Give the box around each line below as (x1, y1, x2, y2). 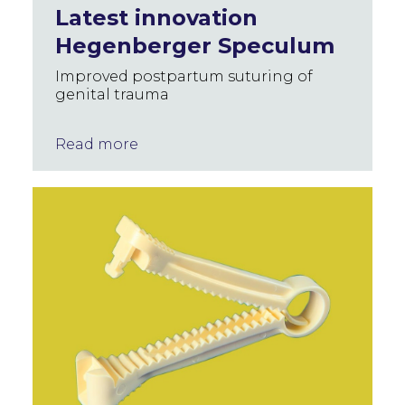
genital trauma (55, 86, 169, 103)
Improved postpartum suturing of (55, 68, 313, 85)
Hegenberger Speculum (55, 33, 334, 59)
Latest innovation (55, 5, 258, 31)
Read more (55, 136, 138, 153)
